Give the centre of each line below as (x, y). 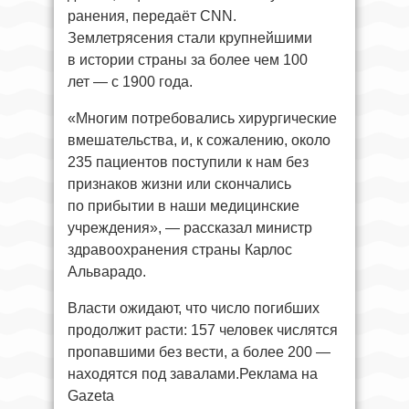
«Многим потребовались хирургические (202, 118)
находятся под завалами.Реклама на (193, 373)
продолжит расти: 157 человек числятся (203, 330)
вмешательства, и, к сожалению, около (199, 140)
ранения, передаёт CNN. (152, 16)
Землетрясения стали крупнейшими (190, 37)
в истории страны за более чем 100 (188, 59)
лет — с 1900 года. (130, 81)
